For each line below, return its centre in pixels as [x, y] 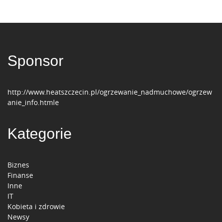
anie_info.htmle [33, 103]
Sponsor [35, 61]
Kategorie [40, 134]
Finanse [20, 175]
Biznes [18, 165]
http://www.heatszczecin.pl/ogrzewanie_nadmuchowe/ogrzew [110, 92]
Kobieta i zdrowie [36, 207]
